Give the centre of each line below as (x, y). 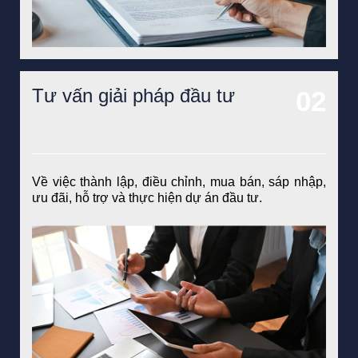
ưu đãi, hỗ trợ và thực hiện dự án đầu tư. (147, 198)
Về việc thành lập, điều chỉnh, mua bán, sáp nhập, (179, 182)
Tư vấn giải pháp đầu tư (133, 96)
